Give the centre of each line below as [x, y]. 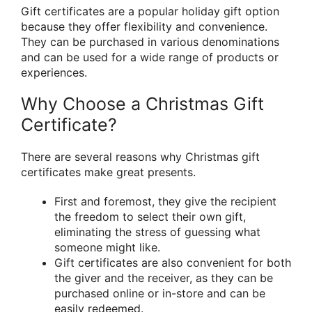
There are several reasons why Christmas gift [140, 157]
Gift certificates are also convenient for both [173, 262]
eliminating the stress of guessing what [157, 232]
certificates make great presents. [108, 172]
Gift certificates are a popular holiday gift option [150, 11]
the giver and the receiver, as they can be [164, 278]
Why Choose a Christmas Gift [142, 104]
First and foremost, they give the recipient [165, 201]
